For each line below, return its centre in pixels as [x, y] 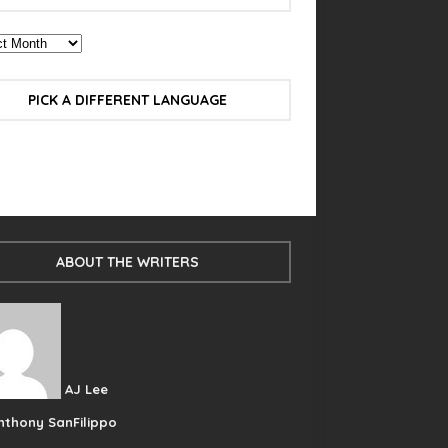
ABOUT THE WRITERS [128, 262]
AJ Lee [86, 389]
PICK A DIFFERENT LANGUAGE [128, 100]
